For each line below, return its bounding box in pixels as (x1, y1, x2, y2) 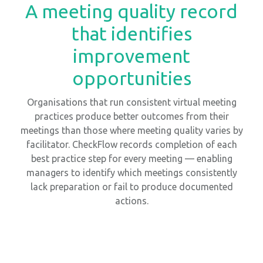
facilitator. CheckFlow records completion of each (26, 139, 237, 150)
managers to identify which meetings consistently (26, 167, 237, 178)
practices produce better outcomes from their (34, 110, 229, 122)
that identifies (71, 22, 192, 44)
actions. (114, 195, 149, 206)
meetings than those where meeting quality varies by (20, 124, 243, 136)
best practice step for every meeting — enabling (31, 153, 232, 164)
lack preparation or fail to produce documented (30, 181, 233, 192)
